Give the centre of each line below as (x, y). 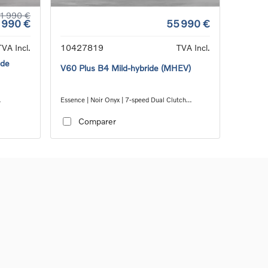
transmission (79, 109)
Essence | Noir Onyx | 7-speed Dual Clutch (123, 99)
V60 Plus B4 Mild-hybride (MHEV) (126, 68)
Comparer (97, 121)
